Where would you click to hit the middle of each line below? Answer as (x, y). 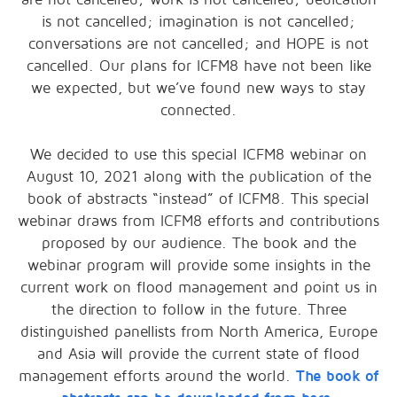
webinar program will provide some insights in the (198, 266)
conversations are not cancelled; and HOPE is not (198, 44)
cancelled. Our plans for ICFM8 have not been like (198, 66)
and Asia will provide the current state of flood (198, 354)
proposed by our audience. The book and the (198, 244)
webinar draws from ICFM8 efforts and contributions (198, 222)
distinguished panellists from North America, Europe (198, 332)
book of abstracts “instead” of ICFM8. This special (198, 199)
